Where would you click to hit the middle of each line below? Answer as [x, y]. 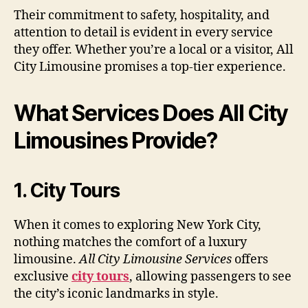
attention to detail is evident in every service [143, 33]
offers [250, 260]
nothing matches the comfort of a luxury [130, 242]
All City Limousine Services [155, 260]
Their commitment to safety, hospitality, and [142, 15]
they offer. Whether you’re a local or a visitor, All [154, 50]
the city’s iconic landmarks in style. [116, 294]
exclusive [43, 277]
